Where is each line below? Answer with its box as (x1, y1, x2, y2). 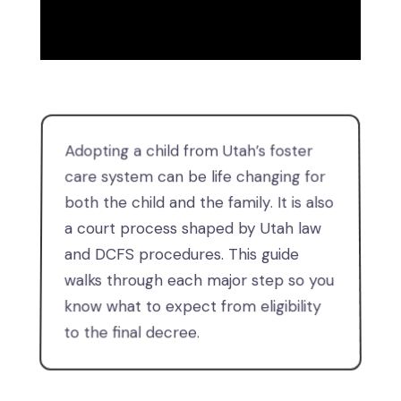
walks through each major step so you (64, 270, 335, 291)
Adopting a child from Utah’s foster (64, 141, 313, 161)
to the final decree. (64, 322, 200, 343)
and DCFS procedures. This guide (64, 243, 300, 265)
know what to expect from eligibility (64, 296, 322, 317)
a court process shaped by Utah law (64, 218, 321, 239)
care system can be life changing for (64, 166, 326, 187)
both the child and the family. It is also (64, 192, 334, 213)
